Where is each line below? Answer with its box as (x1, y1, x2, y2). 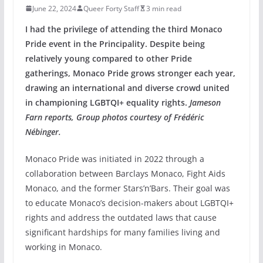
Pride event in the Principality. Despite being (25, 38, 205, 49)
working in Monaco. (25, 241, 102, 252)
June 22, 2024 (32, 3, 76, 14)
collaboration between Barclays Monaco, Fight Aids (25, 167, 225, 179)
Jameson (187, 96, 221, 108)
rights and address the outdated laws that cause (25, 211, 217, 223)
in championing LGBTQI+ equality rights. (25, 96, 187, 108)
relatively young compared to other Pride (25, 52, 192, 64)
